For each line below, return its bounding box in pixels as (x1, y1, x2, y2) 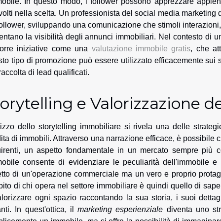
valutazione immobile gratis (91, 44, 191, 53)
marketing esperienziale (77, 205, 163, 214)
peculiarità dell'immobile (122, 158, 210, 167)
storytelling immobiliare (38, 122, 121, 131)
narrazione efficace (106, 134, 173, 143)
